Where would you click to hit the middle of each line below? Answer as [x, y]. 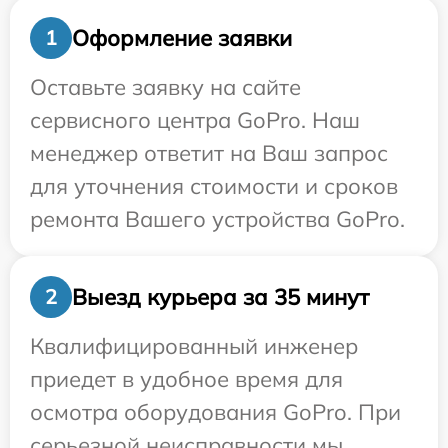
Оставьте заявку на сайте [165, 87]
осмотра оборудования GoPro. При [215, 412]
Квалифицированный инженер [194, 346]
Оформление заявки [182, 37]
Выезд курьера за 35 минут [220, 296]
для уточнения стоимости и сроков [214, 186]
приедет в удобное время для [186, 379]
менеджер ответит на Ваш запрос [209, 153]
